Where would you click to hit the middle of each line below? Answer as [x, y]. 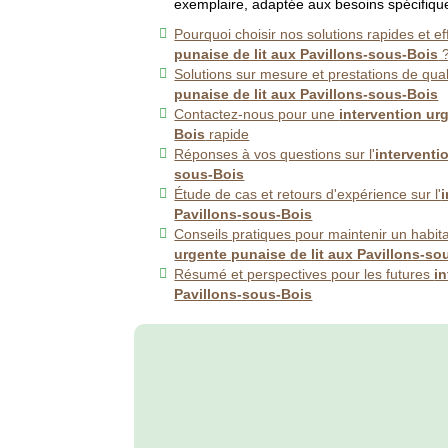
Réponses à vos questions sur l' [275, 154]
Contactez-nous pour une [257, 114]
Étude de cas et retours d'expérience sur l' [308, 194]
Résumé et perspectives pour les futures [304, 274]
